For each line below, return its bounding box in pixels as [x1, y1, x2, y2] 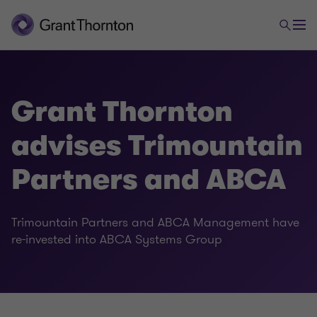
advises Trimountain [11, 129, 303, 162]
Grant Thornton [11, 96, 233, 128]
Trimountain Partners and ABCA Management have [11, 213, 299, 231]
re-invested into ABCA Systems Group [11, 230, 222, 248]
